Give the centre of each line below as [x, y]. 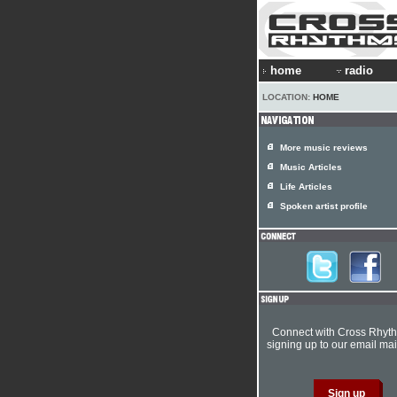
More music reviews [324, 148]
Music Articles [311, 167]
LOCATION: [288, 97]
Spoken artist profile [324, 206]
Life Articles [306, 187]
